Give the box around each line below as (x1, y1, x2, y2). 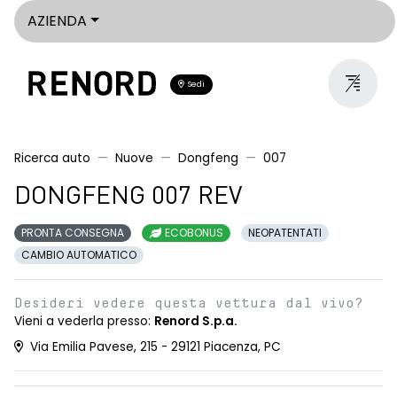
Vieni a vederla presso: (14, 313, 154, 330)
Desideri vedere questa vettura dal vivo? (14, 296, 363, 310)
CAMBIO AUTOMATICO (21, 247, 136, 262)
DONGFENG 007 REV (14, 185, 242, 210)
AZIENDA (27, 11, 87, 31)
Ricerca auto (14, 150, 90, 167)
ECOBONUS (162, 225, 223, 240)
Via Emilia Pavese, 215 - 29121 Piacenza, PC (27, 339, 281, 355)
